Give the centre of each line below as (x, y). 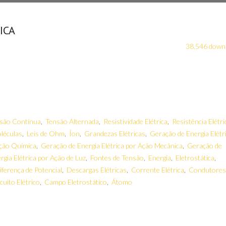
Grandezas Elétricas (115, 133)
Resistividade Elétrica (135, 121)
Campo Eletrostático (76, 182)
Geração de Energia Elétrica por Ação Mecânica (112, 146)
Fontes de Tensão (117, 158)
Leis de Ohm (46, 133)
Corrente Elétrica (158, 170)
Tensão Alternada (72, 121)
